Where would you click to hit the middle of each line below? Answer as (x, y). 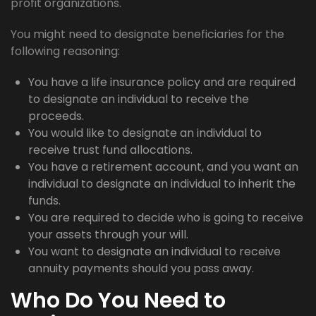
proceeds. (56, 116)
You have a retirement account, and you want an (163, 167)
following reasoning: (65, 51)
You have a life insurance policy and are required (162, 83)
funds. (44, 201)
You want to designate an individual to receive (154, 252)
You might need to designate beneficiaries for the (147, 35)
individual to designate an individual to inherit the (162, 184)
